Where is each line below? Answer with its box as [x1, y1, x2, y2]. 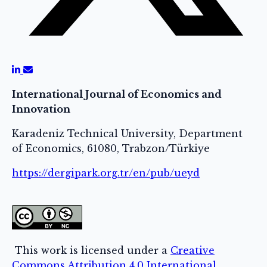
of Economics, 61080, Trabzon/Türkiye [12, 142, 210, 155]
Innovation [12, 103, 70, 116]
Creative [170, 244, 215, 257]
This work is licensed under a [12, 244, 170, 257]
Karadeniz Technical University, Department [12, 128, 243, 140]
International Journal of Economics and [12, 88, 222, 101]
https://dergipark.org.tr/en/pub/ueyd [12, 167, 200, 179]
